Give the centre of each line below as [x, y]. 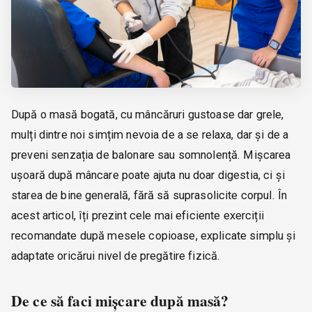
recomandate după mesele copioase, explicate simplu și [154, 236]
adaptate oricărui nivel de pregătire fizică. [116, 256]
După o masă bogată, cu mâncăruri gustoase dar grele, [148, 115]
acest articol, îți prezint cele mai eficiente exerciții [138, 216]
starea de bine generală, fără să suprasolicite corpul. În [149, 196]
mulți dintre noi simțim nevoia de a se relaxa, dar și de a [150, 135]
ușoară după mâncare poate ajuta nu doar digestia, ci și [148, 175]
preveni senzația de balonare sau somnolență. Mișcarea [151, 155]
